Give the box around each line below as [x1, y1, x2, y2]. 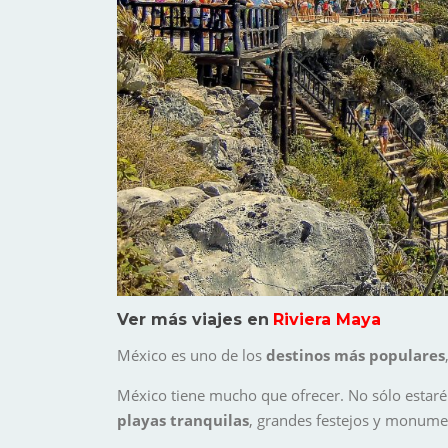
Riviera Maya [273, 309, 381, 329]
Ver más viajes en [117, 309, 269, 329]
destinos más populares [266, 344, 445, 365]
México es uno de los [117, 344, 266, 365]
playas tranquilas [117, 409, 249, 430]
